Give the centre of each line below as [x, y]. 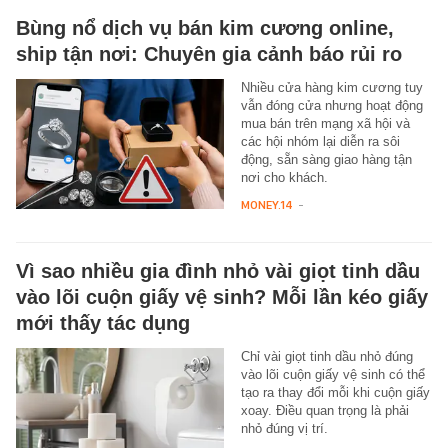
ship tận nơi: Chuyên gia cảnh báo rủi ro [209, 54]
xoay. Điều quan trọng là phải [324, 411]
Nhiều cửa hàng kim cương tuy [331, 88]
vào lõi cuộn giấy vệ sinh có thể [332, 375]
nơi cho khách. [284, 178]
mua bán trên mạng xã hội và [325, 124]
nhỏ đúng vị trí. [284, 429]
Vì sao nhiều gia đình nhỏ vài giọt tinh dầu [218, 271]
